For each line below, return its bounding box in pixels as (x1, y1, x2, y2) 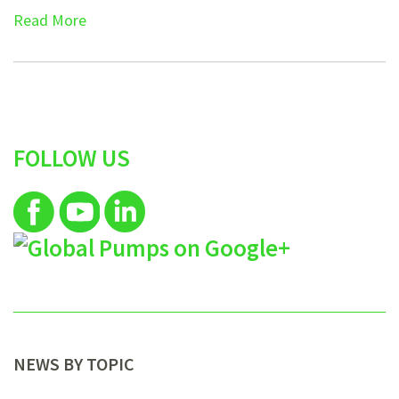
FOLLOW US (13, 142, 130, 174)
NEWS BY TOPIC (13, 353, 134, 376)
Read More (13, 10, 86, 31)
